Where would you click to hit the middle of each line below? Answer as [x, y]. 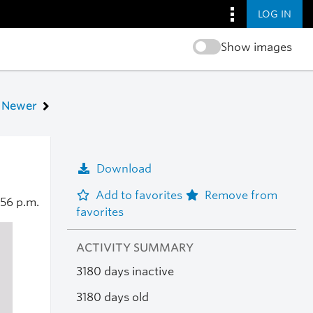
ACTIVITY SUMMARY [134, 248]
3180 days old [112, 297]
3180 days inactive [125, 272]
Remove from [241, 195]
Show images [256, 47]
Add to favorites [140, 195]
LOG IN [275, 14]
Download [124, 168]
